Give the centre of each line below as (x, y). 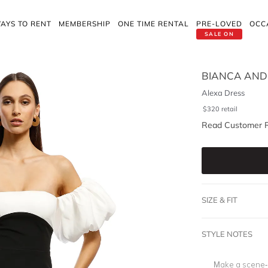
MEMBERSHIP (85, 24)
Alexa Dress (223, 93)
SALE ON (219, 34)
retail (229, 109)
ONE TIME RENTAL (153, 24)
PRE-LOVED (219, 24)
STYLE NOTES (227, 234)
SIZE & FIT (219, 200)
